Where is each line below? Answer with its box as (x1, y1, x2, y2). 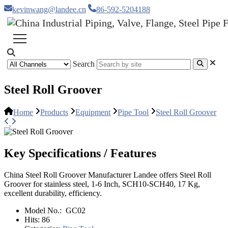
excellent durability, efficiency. (4, 188, 102, 197)
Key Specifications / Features (4, 147, 156, 160)
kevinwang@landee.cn (12, 5, 86, 14)
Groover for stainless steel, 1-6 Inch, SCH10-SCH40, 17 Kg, (4, 179, 200, 188)
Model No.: (24, 206, 64, 215)
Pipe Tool (118, 108, 149, 117)
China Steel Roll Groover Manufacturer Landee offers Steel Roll (4, 170, 211, 179)
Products (40, 108, 69, 117)
